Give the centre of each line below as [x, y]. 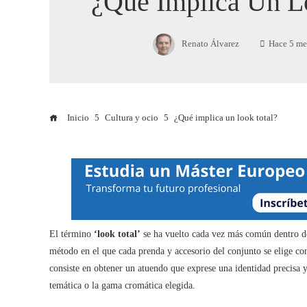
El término [72, 234]
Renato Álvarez [210, 44]
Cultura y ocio [132, 118]
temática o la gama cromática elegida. [122, 285]
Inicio [77, 118]
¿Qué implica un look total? [226, 118]
